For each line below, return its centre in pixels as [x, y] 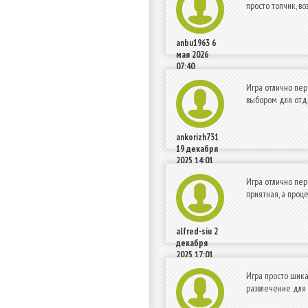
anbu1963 [193, 43]
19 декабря [197, 148]
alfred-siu [194, 231]
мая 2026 [192, 54]
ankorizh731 [197, 137]
